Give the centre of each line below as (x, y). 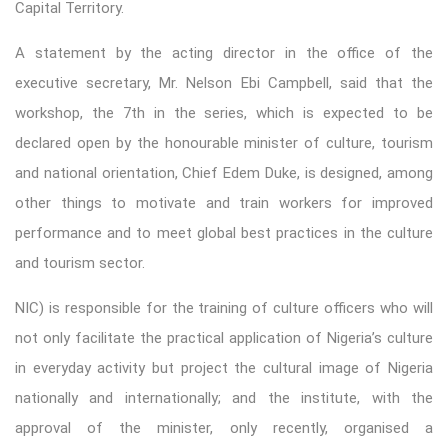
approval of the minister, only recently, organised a (224, 427)
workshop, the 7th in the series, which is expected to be (224, 112)
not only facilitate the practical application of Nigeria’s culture (224, 337)
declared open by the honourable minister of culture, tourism (224, 142)
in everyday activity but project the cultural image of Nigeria (224, 367)
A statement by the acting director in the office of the (224, 52)
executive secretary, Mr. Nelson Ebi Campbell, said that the (224, 82)
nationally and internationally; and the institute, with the (224, 397)
